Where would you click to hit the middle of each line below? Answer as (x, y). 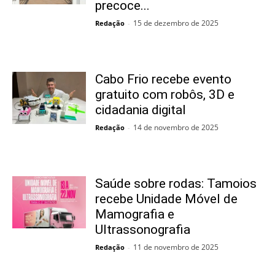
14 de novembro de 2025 (176, 128)
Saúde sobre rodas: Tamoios (176, 184)
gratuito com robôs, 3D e (165, 95)
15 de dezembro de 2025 (176, 23)
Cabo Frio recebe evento (163, 79)
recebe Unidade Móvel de (166, 199)
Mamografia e (135, 215)
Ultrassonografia (143, 230)
